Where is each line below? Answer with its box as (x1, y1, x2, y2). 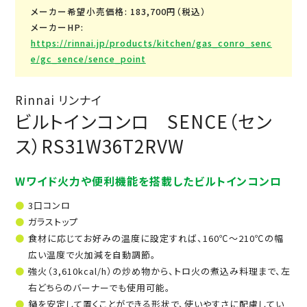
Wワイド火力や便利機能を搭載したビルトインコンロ (15, 173, 282, 190)
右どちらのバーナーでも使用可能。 (27, 281, 171, 295)
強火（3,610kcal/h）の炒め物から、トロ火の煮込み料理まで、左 (27, 265, 291, 278)
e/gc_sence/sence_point (30, 52, 146, 66)
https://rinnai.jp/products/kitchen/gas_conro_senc (30, 36, 272, 50)
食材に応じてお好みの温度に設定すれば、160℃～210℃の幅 (27, 232, 284, 245)
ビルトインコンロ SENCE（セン (15, 108, 273, 134)
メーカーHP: (30, 21, 84, 34)
